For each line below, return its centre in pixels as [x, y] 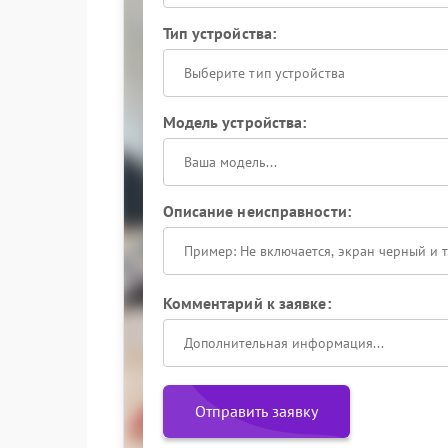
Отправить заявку [256, 411]
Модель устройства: [234, 122]
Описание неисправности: [256, 211]
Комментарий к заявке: [246, 303]
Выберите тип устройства [264, 73]
